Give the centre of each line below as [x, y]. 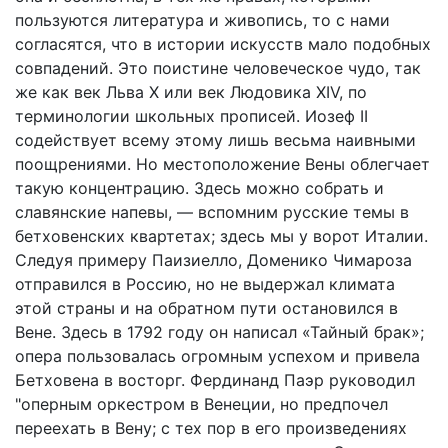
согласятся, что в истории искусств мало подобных [223, 44]
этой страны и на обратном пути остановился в [206, 308]
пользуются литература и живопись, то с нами [202, 20]
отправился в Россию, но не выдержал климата [205, 284]
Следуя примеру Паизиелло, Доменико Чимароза [213, 260]
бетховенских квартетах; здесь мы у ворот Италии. [221, 236]
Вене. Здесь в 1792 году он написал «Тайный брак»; [219, 332]
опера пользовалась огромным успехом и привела [217, 356]
